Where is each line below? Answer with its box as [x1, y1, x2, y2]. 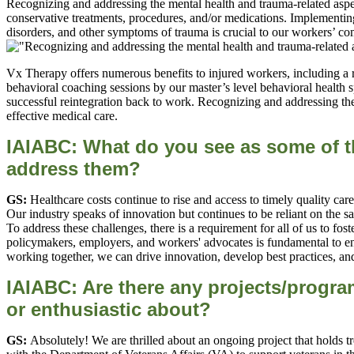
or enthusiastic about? [6, 299, 211, 321]
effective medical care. [6, 109, 118, 123]
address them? [6, 158, 141, 180]
